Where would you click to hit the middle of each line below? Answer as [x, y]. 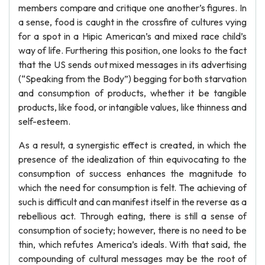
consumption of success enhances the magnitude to [132, 173]
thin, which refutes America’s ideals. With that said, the [132, 244]
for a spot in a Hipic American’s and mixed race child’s [132, 36]
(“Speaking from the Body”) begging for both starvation [132, 79]
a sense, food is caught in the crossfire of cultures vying [132, 22]
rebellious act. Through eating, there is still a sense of [132, 216]
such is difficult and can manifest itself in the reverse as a [132, 202]
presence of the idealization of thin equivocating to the [132, 159]
